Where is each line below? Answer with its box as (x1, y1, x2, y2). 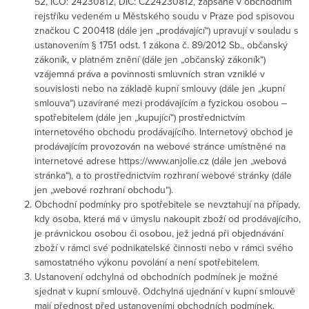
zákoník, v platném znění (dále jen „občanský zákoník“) (34, 52, 266, 66)
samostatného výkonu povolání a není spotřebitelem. (34, 255, 259, 269)
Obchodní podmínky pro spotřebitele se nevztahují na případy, (34, 197, 300, 211)
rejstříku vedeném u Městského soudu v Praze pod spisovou (34, 8, 295, 23)
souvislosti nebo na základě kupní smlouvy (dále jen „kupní (34, 81, 285, 95)
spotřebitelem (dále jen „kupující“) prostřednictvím (34, 110, 245, 124)
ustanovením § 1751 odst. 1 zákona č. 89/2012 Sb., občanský (34, 37, 288, 52)
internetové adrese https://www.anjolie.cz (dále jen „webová (34, 153, 286, 168)
